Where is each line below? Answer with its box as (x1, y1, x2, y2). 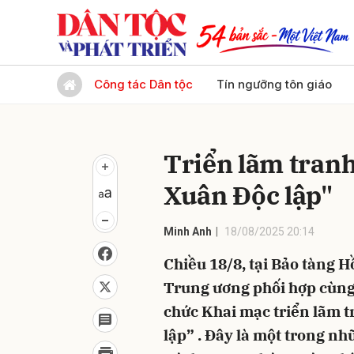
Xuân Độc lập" (164, 179, 333, 212)
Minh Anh (164, 225, 212, 238)
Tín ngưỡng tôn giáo (217, 77, 332, 92)
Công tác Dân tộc (94, 77, 193, 92)
